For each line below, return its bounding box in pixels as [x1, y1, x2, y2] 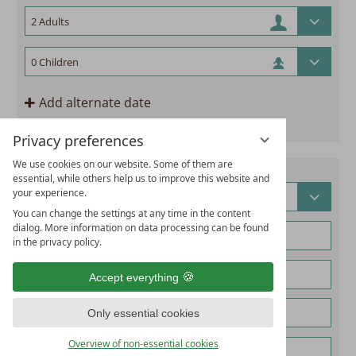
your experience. [13, 186, 87, 199]
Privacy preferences [13, 131, 144, 150]
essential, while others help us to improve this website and [13, 172, 269, 185]
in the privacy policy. [13, 235, 102, 249]
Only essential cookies [87, 306, 199, 319]
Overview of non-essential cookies [68, 337, 219, 350]
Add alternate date [38, 94, 151, 112]
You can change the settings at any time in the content [13, 207, 250, 220]
